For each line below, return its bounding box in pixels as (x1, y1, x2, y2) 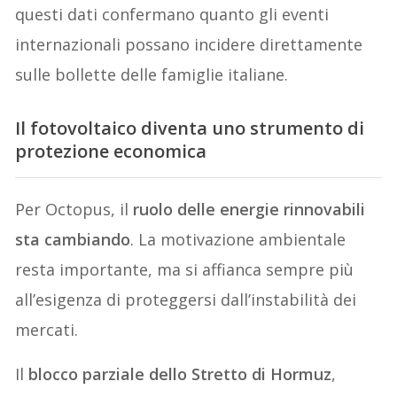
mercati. (15, 319, 79, 341)
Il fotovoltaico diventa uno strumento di (15, 115, 365, 140)
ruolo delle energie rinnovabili (133, 198, 366, 221)
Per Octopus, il (15, 198, 134, 221)
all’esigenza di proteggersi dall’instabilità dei (15, 289, 357, 311)
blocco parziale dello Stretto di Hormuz (28, 363, 332, 385)
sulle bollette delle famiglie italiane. (15, 63, 289, 85)
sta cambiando (15, 229, 131, 251)
